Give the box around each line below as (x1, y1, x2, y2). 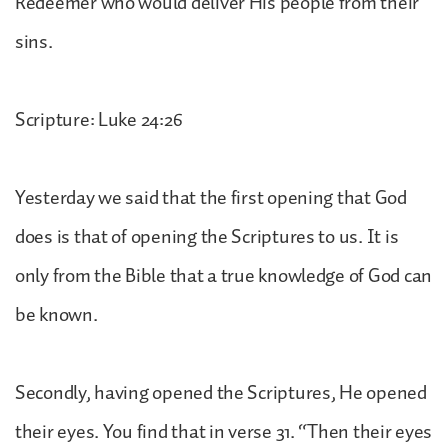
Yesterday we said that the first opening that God (15, 181, 407, 214)
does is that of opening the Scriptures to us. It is (15, 220, 399, 253)
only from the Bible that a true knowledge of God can (15, 259, 432, 292)
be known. (15, 298, 98, 331)
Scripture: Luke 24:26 (15, 103, 183, 136)
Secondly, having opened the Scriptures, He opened (15, 376, 427, 409)
